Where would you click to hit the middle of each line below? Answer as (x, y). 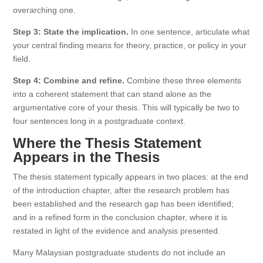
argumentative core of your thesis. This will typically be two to (127, 107)
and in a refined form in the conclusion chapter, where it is (120, 217)
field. (22, 59)
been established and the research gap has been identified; (124, 204)
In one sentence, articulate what (189, 32)
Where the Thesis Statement (107, 143)
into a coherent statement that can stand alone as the (112, 94)
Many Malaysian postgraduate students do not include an (119, 252)
